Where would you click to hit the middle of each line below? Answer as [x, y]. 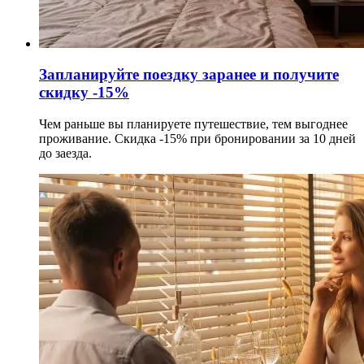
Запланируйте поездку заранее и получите [189, 75]
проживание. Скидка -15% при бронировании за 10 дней [197, 139]
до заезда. [65, 154]
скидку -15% [84, 93]
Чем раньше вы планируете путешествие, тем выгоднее [193, 124]
